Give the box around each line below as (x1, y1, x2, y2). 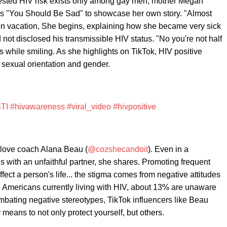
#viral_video (67, 102, 111, 111)
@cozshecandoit (88, 145, 148, 154)
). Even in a (148, 145, 188, 154)
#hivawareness (10, 102, 65, 111)
